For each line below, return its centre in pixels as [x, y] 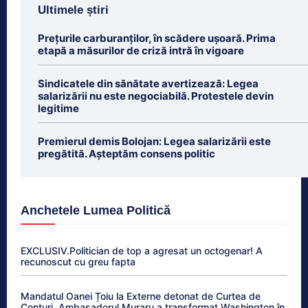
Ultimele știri [73, 10]
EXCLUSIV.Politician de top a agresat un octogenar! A [142, 250]
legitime [58, 108]
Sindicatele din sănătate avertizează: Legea [148, 83]
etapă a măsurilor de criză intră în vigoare [141, 50]
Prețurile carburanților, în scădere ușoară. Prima [157, 38]
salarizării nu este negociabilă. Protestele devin [156, 96]
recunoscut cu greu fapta [78, 261]
